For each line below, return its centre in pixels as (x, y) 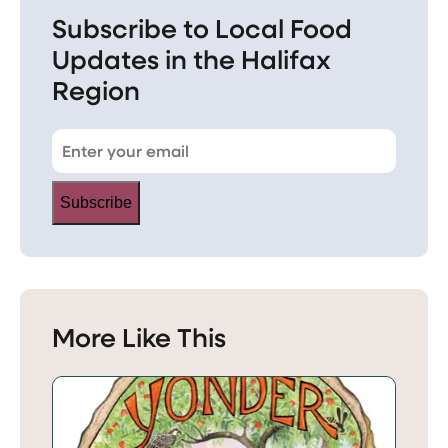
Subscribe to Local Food (202, 27)
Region (96, 89)
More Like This (139, 336)
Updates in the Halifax (191, 58)
